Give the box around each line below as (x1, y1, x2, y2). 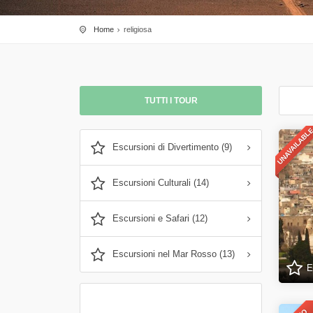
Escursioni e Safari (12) (112, 213, 208, 224)
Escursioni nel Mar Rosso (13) (112, 249, 235, 259)
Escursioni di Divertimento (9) (112, 142, 232, 152)
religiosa (124, 25, 152, 34)
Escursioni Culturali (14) (112, 177, 209, 188)
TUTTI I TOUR (144, 96, 198, 105)
